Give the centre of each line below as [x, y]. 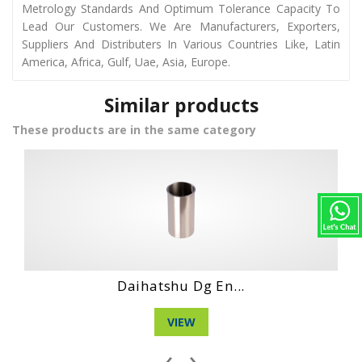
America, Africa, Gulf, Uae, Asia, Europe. [126, 61]
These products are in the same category [134, 129]
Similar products [181, 105]
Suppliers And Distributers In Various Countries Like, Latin [181, 44]
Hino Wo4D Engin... [263, 285]
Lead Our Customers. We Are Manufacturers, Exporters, [181, 26]
